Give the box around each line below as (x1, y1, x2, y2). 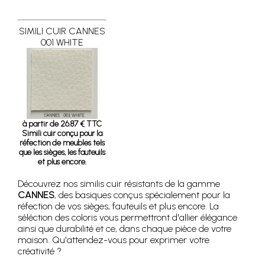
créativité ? (18, 245, 62, 257)
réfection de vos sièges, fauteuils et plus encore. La (18, 201, 219, 212)
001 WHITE (41, 37, 83, 48)
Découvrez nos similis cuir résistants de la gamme (18, 178, 220, 189)
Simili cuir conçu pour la (22, 128, 102, 138)
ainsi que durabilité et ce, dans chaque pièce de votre (18, 223, 231, 234)
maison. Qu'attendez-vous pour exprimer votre (18, 234, 209, 245)
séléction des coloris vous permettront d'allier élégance (18, 212, 237, 223)
